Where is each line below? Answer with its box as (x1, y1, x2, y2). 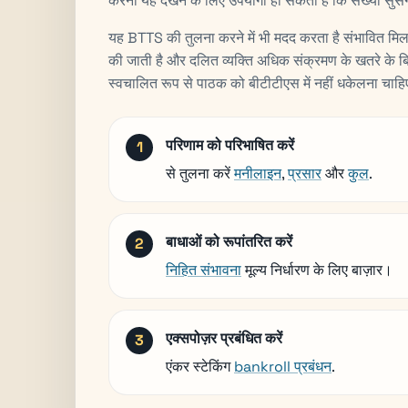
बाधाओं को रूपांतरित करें (166, 231, 292, 251)
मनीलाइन (234, 163, 281, 183)
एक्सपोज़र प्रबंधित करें (166, 328, 282, 348)
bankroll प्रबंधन (234, 356, 331, 376)
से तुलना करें (166, 163, 234, 183)
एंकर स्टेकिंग (166, 356, 234, 376)
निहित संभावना (166, 260, 241, 280)
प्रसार (288, 163, 321, 183)
